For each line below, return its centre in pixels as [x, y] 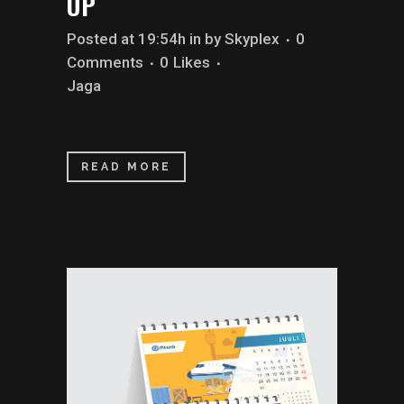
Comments [105, 62]
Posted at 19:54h [126, 38]
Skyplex [252, 38]
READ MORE [126, 166]
